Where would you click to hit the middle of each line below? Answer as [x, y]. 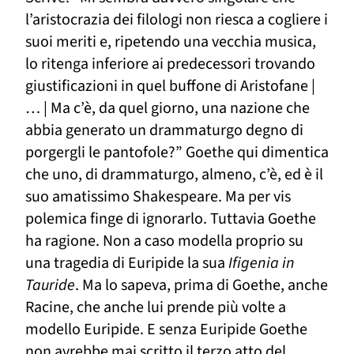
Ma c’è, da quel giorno [121, 109]
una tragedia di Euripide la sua [127, 264]
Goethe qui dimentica [257, 153]
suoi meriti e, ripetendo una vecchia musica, [171, 42]
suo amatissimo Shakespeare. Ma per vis [158, 197]
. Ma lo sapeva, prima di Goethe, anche [201, 286]
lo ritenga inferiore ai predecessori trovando [170, 64]
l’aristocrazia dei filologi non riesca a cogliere [175, 20]
